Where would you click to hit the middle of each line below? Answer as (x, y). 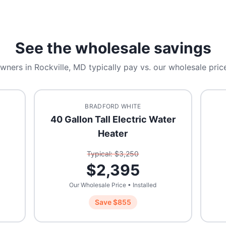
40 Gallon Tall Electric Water (113, 119)
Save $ (106, 202)
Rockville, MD (60, 67)
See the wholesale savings (113, 48)
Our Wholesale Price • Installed (113, 185)
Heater (113, 133)
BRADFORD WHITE (113, 106)
